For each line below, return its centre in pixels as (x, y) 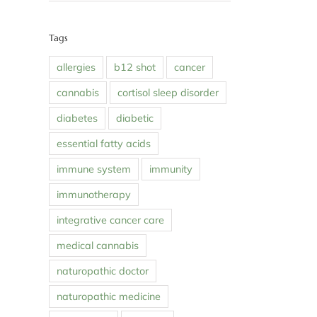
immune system (93, 169)
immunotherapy (93, 195)
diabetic (134, 119)
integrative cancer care (110, 220)
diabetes (77, 119)
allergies (76, 68)
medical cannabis (97, 246)
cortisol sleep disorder (168, 93)
